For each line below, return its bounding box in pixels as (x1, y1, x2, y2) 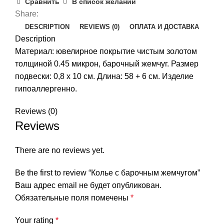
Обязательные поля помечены (15, 193, 130, 202)
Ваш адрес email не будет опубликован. (15, 180, 161, 189)
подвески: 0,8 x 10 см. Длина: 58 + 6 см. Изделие (15, 71, 193, 80)
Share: (15, 9, 38, 18)
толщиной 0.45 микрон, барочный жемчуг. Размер (15, 59, 198, 68)
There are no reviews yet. (15, 145, 104, 154)
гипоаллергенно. (15, 84, 77, 93)
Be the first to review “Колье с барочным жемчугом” (15, 168, 200, 177)
